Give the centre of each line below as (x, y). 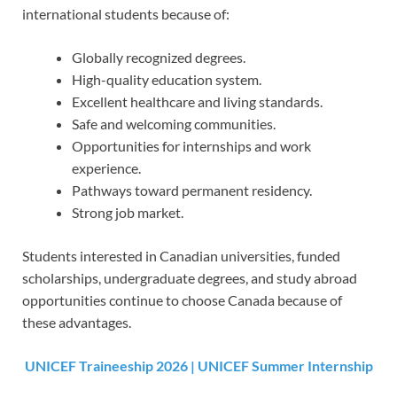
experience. (106, 168)
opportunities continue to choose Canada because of (182, 300)
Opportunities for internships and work (191, 146)
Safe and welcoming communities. (174, 124)
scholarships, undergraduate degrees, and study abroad (190, 278)
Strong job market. (128, 213)
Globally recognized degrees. (159, 58)
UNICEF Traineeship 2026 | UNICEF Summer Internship (198, 366)
